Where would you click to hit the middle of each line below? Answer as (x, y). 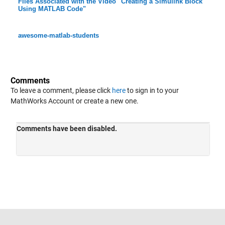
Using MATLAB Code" (52, 9)
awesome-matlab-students (58, 36)
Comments (30, 81)
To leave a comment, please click (61, 91)
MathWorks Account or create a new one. (74, 101)
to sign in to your (152, 91)
